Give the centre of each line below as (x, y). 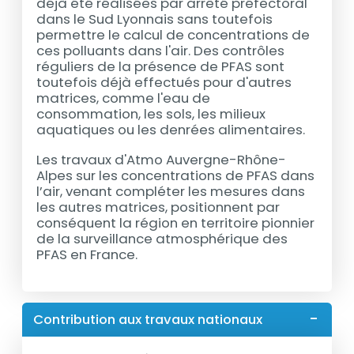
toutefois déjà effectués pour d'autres (164, 82)
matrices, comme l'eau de (124, 98)
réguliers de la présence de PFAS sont (161, 66)
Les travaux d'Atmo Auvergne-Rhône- (162, 160)
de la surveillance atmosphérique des (162, 239)
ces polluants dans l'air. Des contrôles (161, 50)
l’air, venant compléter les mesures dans (171, 192)
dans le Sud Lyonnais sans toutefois (155, 19)
